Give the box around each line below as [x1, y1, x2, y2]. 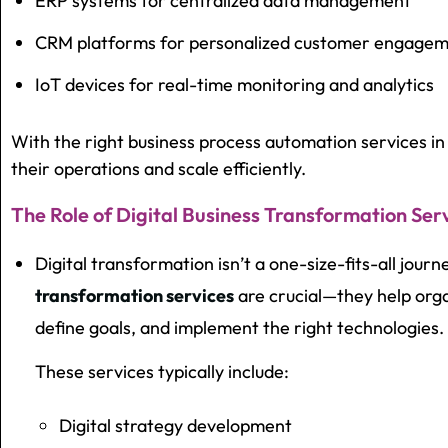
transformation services [35, 284, 234, 308]
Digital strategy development [59, 414, 292, 438]
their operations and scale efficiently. [11, 157, 306, 181]
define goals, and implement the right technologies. [35, 316, 444, 340]
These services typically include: [35, 360, 289, 384]
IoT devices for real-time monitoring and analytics [35, 73, 434, 97]
